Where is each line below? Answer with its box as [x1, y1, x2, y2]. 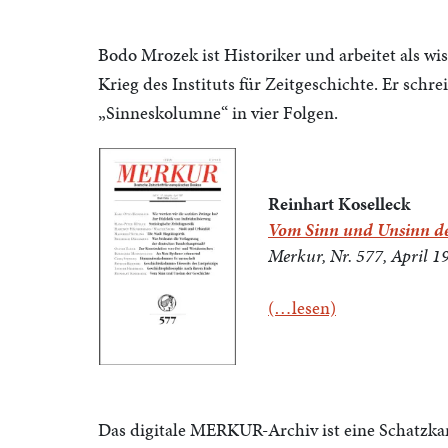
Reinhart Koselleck [268, 191, 410, 216]
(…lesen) [268, 295, 336, 320]
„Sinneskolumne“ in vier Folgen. [98, 100, 338, 125]
